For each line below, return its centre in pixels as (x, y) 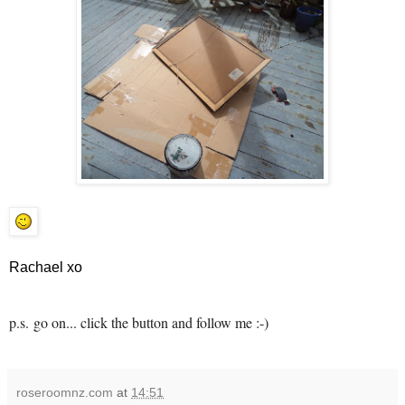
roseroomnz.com (65, 392)
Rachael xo (46, 267)
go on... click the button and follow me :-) (151, 322)
